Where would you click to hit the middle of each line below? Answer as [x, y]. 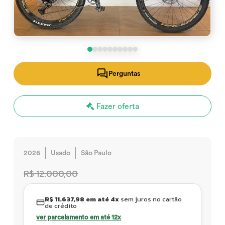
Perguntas [124, 74]
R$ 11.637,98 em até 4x [82, 199]
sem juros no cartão [151, 199]
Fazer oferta [117, 106]
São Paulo [96, 153]
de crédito [61, 206]
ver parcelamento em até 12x [79, 217]
